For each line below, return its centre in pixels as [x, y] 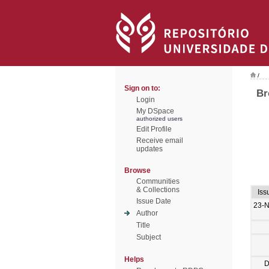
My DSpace [155, 111]
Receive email [160, 141]
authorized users [159, 119]
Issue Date [154, 201]
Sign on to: [142, 88]
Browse [138, 171]
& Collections [158, 190]
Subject [149, 237]
